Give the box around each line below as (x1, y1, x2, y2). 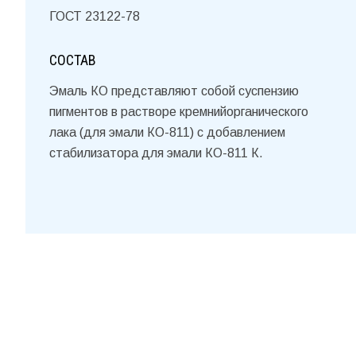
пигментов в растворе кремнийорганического (49, 105, 309, 119)
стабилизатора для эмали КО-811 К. (49, 146, 267, 161)
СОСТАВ (49, 51, 97, 68)
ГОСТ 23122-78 (49, 10, 141, 24)
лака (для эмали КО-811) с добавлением (49, 126, 286, 140)
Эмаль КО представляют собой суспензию (49, 84, 300, 99)
